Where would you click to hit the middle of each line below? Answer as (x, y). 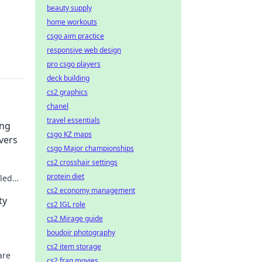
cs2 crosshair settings (82, 162)
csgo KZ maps (69, 134)
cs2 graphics (67, 92)
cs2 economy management (91, 190)
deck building (68, 78)
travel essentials (73, 120)
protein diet (65, 176)
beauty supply (69, 8)
